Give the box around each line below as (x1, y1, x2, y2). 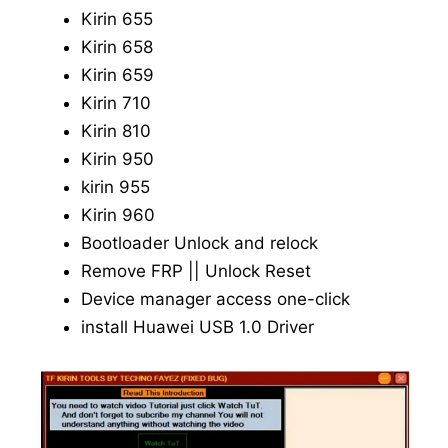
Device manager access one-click (81, 288, 350, 309)
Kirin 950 (81, 148, 154, 169)
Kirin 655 (81, 8, 153, 29)
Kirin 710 (81, 92, 151, 113)
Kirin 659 (81, 64, 154, 85)
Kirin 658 (81, 36, 153, 57)
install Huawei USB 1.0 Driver (81, 316, 314, 337)
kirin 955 (81, 176, 150, 197)
